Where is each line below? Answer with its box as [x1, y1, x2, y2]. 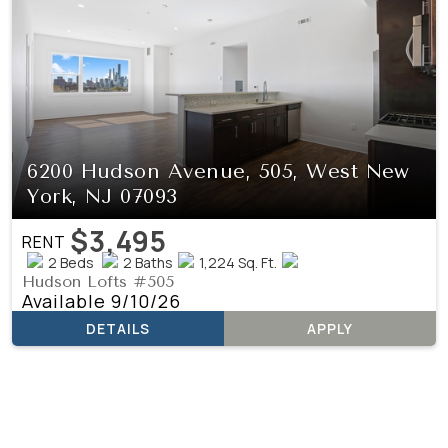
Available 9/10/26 [22, 289, 182, 314]
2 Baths [123, 253, 174, 273]
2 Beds [48, 253, 95, 273]
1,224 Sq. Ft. [199, 253, 278, 273]
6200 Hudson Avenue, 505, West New [27, 160, 410, 184]
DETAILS [86, 319, 151, 339]
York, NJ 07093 [27, 185, 178, 209]
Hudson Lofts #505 [22, 272, 175, 292]
